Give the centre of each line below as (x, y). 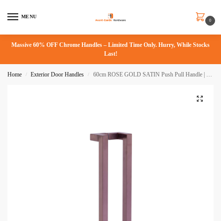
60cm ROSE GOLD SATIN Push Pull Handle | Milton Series (149, 74)
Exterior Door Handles (57, 74)
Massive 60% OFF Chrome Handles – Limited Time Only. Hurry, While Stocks (110, 45)
